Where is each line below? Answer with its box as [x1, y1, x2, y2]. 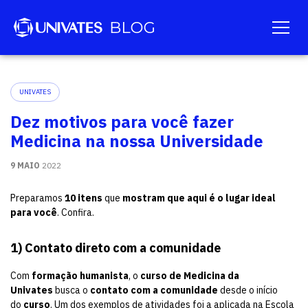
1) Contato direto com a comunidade [10, 240, 221, 256]
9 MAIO [10, 160, 40, 170]
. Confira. [57, 206, 96, 219]
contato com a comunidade [90, 284, 218, 296]
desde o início [218, 284, 278, 296]
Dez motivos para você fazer [10, 111, 234, 133]
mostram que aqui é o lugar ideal [122, 192, 276, 204]
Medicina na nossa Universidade [10, 130, 263, 152]
